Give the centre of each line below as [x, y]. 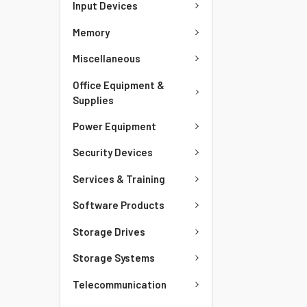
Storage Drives [109, 231]
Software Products [119, 205]
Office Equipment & [119, 85]
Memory [91, 32]
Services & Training [119, 179]
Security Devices [113, 152]
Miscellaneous [107, 59]
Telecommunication [120, 284]
